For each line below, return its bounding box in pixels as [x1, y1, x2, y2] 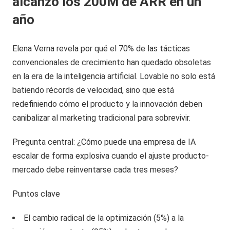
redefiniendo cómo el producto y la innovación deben [12, 99, 203, 109]
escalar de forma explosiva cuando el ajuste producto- [12, 150, 209, 161]
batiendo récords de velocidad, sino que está [12, 85, 175, 95]
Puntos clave [12, 188, 61, 199]
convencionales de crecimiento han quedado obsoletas [12, 57, 212, 67]
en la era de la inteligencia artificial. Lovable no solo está [12, 71, 216, 81]
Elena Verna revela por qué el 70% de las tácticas [12, 43, 190, 53]
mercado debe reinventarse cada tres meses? [12, 164, 179, 175]
